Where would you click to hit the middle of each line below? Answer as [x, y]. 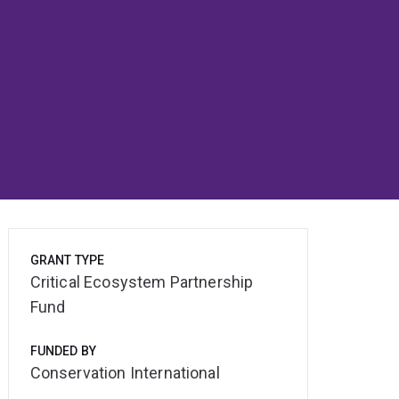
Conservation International [125, 373]
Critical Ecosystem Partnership [142, 282]
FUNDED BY [63, 351]
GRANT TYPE [67, 261]
